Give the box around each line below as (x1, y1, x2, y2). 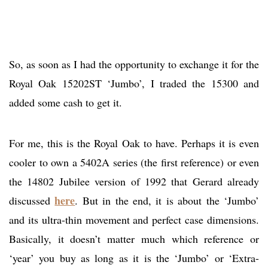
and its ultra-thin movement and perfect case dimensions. (9, 212, 259, 227)
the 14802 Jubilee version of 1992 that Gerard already (9, 174, 259, 189)
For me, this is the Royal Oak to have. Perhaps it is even (9, 136, 259, 151)
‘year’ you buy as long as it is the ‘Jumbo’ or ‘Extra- (9, 251, 259, 266)
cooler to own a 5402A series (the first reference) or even (9, 155, 259, 170)
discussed (9, 193, 55, 208)
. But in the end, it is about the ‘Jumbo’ (75, 193, 260, 208)
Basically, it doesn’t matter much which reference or (9, 232, 259, 246)
